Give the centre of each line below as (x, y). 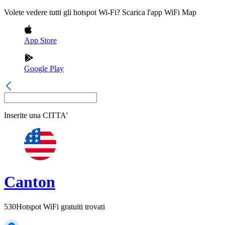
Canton (30, 182)
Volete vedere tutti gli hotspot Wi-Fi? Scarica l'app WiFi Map (100, 12)
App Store (40, 40)
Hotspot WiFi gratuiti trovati (61, 206)
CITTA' (55, 115)
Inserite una (22, 115)
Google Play (44, 69)
